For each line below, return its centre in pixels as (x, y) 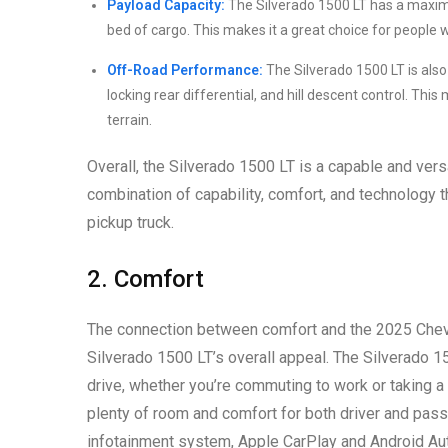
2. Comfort (145, 279)
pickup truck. (130, 223)
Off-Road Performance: (185, 70)
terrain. (129, 120)
